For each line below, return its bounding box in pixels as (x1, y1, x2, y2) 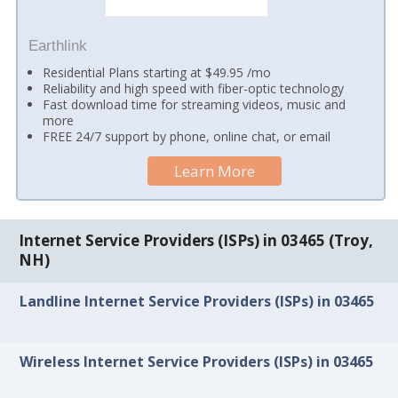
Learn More (174, 161, 256, 182)
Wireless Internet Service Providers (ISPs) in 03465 (20, 352, 374, 372)
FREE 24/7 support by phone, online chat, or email (43, 128, 331, 146)
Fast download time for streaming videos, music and (43, 96, 346, 114)
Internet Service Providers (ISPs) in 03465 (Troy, (19, 230, 374, 251)
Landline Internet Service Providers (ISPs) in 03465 (20, 291, 375, 311)
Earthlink (28, 37, 87, 55)
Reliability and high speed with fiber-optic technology (43, 80, 345, 98)
